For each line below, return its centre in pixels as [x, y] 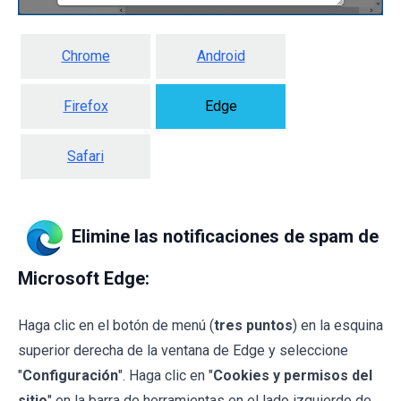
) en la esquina [338, 325]
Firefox [85, 106]
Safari [85, 156]
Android [221, 55]
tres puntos [253, 325]
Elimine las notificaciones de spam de [225, 237]
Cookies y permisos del [293, 375]
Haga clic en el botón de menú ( [116, 325]
